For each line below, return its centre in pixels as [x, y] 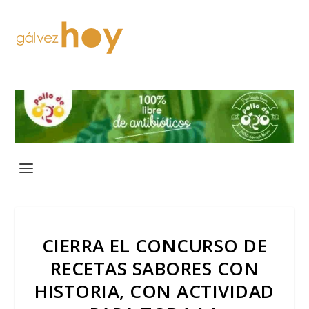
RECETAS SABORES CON [154, 268]
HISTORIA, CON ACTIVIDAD [154, 291]
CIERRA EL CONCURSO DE [154, 245]
